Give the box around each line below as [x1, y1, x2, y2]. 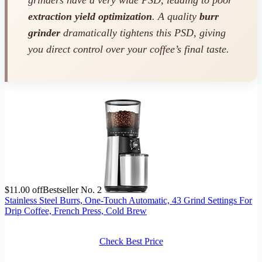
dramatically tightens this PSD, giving [60, 26, 226, 39]
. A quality [152, 10, 199, 22]
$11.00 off [5, 185, 43, 195]
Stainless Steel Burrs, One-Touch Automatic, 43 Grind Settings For [5, 195, 252, 206]
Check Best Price [99, 236, 163, 247]
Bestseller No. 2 [43, 185, 102, 195]
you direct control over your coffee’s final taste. [28, 43, 229, 55]
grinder [28, 26, 60, 39]
